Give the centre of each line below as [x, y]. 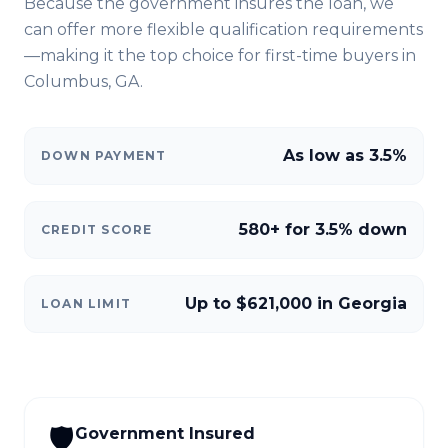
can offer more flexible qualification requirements [223, 29]
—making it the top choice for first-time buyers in [220, 55]
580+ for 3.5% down [323, 229]
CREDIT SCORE [97, 229]
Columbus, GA [82, 81]
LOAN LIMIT [86, 303]
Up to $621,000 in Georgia [296, 303]
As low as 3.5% [345, 155]
